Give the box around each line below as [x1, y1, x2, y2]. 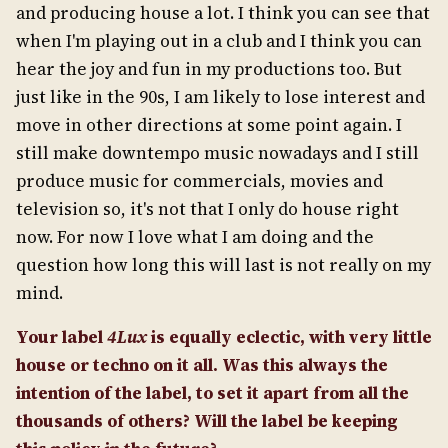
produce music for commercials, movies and [16, 168, 383, 193]
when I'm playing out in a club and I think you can [16, 28, 422, 53]
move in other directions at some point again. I [16, 112, 402, 137]
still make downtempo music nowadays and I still [16, 140, 419, 165]
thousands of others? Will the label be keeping [16, 408, 398, 433]
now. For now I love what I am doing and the [16, 224, 374, 249]
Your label [16, 324, 103, 349]
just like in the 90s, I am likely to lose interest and [16, 84, 425, 109]
